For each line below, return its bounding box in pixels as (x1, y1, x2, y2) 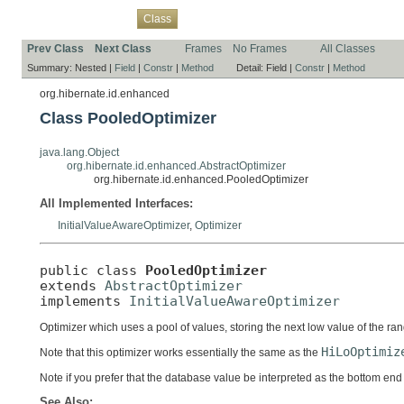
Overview (27, 12, 73, 24)
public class (40, 262, 145, 278)
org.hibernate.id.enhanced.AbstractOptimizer (67, 159, 286, 172)
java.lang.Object (40, 145, 119, 159)
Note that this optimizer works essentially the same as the (40, 346, 321, 360)
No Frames (233, 41, 287, 55)
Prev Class (27, 41, 84, 55)
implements (40, 292, 129, 308)
